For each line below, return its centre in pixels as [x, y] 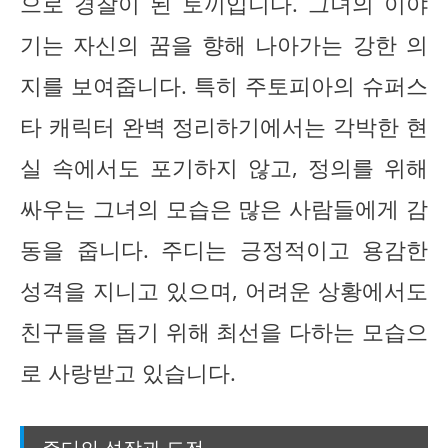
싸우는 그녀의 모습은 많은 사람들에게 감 [224, 209]
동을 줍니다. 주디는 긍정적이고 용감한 [224, 250]
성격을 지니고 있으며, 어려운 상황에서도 [224, 291]
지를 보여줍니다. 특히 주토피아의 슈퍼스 [224, 86]
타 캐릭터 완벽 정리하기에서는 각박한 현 [224, 127]
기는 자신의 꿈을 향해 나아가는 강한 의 [224, 45]
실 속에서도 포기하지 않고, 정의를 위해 [224, 168]
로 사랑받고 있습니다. [128, 373]
